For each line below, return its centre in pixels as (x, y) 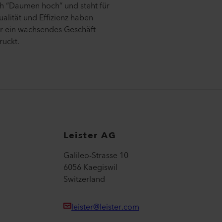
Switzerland (84, 179)
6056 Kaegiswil (90, 167)
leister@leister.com (105, 207)
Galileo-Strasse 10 (96, 155)
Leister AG (90, 135)
